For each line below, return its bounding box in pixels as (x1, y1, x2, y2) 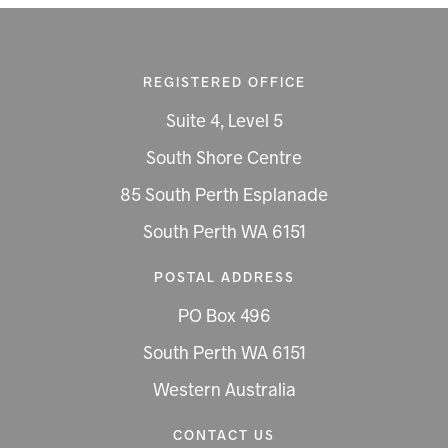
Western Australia (152, 378, 296, 403)
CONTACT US (173, 426, 275, 445)
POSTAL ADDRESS (153, 268, 295, 287)
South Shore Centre (146, 146, 302, 171)
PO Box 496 (177, 304, 271, 329)
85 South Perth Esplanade (120, 183, 328, 208)
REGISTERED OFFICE (142, 73, 306, 92)
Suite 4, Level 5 (165, 109, 283, 134)
